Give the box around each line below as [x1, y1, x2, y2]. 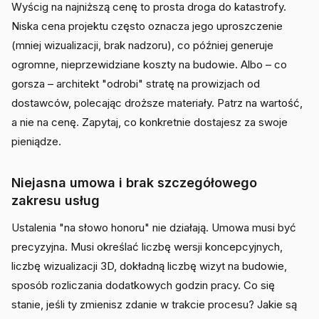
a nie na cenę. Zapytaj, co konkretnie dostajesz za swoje [11, 115, 288, 129]
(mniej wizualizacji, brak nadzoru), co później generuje [11, 38, 273, 52]
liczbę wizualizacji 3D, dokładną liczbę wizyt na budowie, [11, 259, 287, 273]
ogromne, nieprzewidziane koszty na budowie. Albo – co [11, 58, 287, 71]
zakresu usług [11, 193, 100, 208]
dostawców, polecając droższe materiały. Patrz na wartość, [11, 96, 303, 110]
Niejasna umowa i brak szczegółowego [11, 175, 257, 190]
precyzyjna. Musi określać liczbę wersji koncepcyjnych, [11, 240, 283, 253]
